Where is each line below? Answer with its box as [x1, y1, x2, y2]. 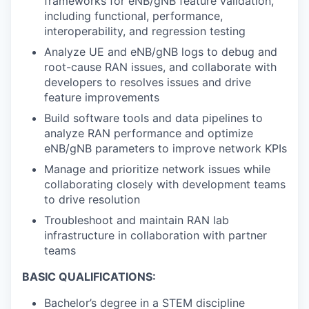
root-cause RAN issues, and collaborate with [44, 59, 277, 74]
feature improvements [44, 90, 159, 104]
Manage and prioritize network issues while [44, 161, 270, 176]
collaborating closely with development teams [44, 177, 286, 191]
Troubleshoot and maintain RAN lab [44, 212, 229, 227]
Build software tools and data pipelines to [44, 110, 263, 125]
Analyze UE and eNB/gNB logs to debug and [44, 44, 277, 59]
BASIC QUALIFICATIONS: [22, 269, 156, 283]
